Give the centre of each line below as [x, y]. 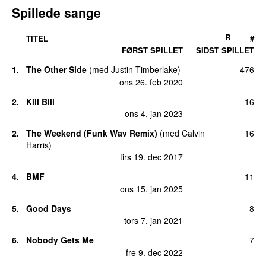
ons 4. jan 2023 [154, 113]
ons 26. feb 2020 [151, 82]
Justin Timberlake [144, 70]
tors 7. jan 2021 [153, 221]
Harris [37, 145]
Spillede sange [56, 12]
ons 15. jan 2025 [151, 189]
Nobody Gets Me [60, 240]
